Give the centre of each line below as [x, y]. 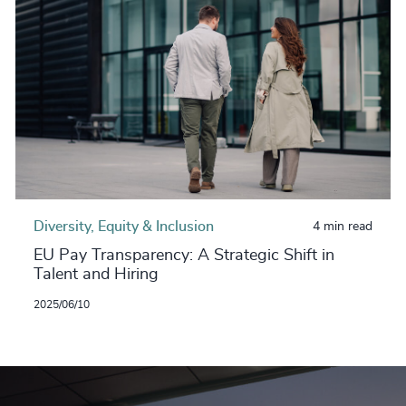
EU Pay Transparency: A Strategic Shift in [184, 255]
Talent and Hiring [96, 274]
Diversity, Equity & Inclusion [123, 226]
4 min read [343, 226]
